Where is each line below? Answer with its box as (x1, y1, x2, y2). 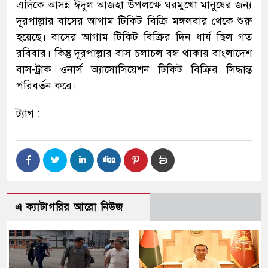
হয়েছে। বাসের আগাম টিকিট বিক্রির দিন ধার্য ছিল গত (16, 30, 252, 44)
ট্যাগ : (16, 106, 40, 120)
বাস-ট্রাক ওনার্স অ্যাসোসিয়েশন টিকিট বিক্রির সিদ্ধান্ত (16, 62, 252, 76)
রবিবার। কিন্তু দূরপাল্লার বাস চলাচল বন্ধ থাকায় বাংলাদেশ (16, 46, 252, 60)
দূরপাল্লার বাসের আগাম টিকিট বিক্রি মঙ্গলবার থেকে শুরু (16, 14, 252, 28)
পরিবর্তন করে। (16, 78, 77, 92)
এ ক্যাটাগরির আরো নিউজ (15, 200, 123, 214)
